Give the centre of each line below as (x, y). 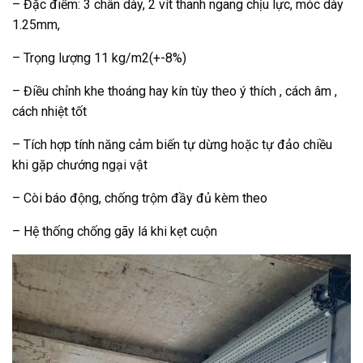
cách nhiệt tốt (49, 112)
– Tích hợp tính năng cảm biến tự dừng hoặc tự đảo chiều (172, 145)
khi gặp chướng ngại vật (80, 165)
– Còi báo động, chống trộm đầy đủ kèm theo (140, 199)
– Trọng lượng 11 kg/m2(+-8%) (99, 58)
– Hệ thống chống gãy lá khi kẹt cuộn (115, 232)
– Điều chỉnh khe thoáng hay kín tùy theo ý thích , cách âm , (175, 92)
